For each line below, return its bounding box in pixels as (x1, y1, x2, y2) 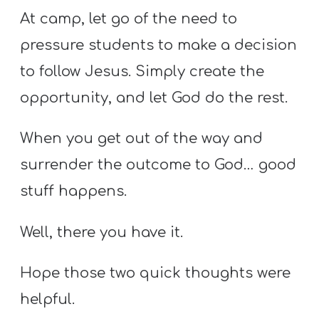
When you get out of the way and (20, 130, 263, 147)
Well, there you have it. (20, 224, 184, 241)
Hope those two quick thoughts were (20, 264, 291, 281)
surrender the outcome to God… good (20, 157, 297, 174)
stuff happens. (20, 183, 127, 200)
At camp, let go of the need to (20, 11, 238, 28)
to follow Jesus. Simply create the (20, 63, 265, 80)
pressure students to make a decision (20, 37, 298, 54)
